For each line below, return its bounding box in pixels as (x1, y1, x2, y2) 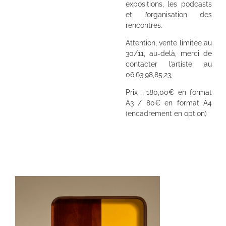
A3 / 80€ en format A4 (125, 99, 212, 107)
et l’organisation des (125, 10, 212, 19)
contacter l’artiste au (125, 60, 212, 69)
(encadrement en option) (125, 109, 207, 118)
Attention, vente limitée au (125, 39, 212, 47)
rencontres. (125, 21, 162, 29)
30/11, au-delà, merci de (125, 49, 212, 58)
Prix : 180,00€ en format (125, 88, 212, 97)
